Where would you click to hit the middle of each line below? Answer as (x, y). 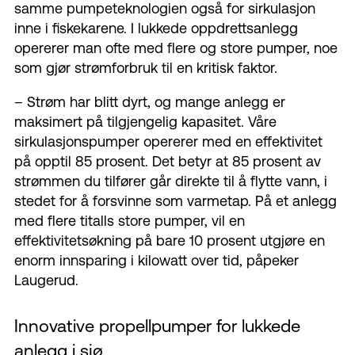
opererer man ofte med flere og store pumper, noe (176, 48)
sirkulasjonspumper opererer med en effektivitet (168, 142)
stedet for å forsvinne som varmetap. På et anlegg (176, 201)
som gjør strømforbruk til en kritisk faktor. (146, 68)
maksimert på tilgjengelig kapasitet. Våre (145, 122)
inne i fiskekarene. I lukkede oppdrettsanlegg (156, 29)
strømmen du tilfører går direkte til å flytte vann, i (171, 181)
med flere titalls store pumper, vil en (130, 221)
